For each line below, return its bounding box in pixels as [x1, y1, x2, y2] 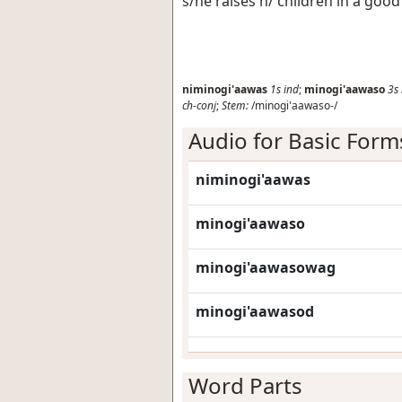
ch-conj [182, 98, 216, 113]
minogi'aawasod [196, 301, 314, 321]
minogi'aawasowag [196, 258, 336, 277]
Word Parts [188, 371, 302, 400]
